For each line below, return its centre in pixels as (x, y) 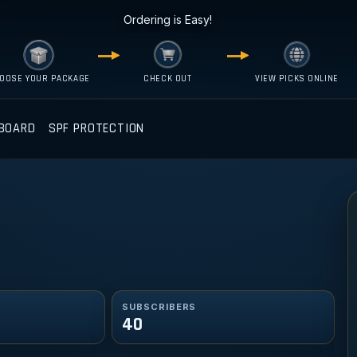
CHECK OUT (168, 79)
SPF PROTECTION (96, 128)
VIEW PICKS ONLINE (297, 79)
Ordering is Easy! (167, 19)
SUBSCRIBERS (159, 306)
